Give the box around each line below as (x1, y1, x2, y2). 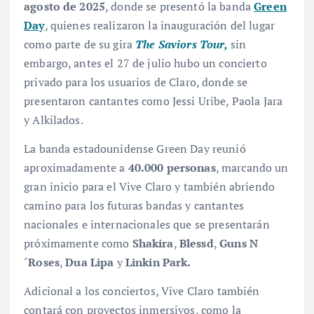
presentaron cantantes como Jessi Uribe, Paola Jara (24, 93, 283, 109)
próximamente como (24, 235, 132, 251)
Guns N (219, 235, 258, 251)
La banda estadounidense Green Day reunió (24, 140, 246, 156)
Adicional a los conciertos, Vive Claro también (24, 283, 260, 299)
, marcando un (215, 159, 289, 175)
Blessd (179, 235, 214, 251)
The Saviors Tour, (135, 36, 231, 52)
